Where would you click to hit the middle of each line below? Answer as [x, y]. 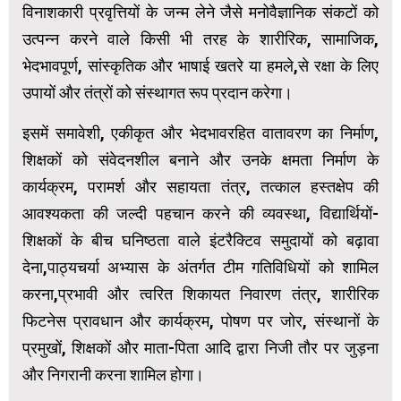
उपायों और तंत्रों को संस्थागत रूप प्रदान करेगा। [158, 92]
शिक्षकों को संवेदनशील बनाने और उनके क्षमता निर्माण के [200, 159]
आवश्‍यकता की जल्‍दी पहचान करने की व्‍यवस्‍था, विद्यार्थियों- [200, 213]
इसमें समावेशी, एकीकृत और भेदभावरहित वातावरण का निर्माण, [200, 132]
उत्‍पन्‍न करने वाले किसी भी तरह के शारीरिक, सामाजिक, [200, 38]
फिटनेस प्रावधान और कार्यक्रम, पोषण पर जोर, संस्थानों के [200, 320]
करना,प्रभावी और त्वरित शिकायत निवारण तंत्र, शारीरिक [200, 294]
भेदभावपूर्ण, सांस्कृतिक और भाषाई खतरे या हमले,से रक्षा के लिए [200, 65]
